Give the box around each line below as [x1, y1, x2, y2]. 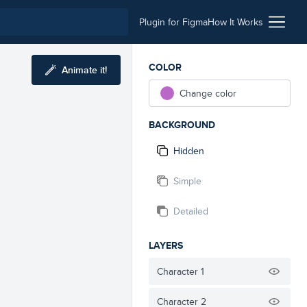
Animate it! [62, 63, 107, 77]
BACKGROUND [149, 118, 215, 132]
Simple [173, 174, 201, 188]
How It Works [208, 15, 263, 29]
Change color [180, 86, 236, 100]
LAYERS [149, 238, 183, 252]
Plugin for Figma [139, 15, 208, 29]
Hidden [173, 144, 204, 158]
